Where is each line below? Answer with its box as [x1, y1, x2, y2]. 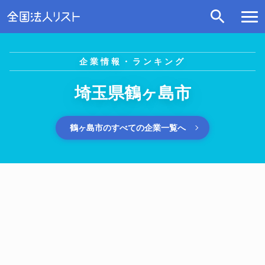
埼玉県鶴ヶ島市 [74, 84, 191, 102]
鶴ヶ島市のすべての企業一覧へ [70, 123, 186, 132]
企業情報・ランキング [79, 57, 186, 66]
